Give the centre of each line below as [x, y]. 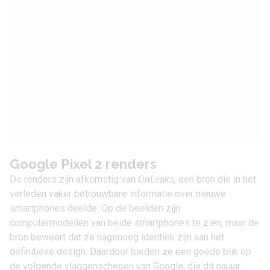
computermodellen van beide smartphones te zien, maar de [134, 223]
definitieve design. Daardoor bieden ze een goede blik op [130, 252]
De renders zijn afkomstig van [74, 179]
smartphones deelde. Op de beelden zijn [95, 208]
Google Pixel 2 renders [83, 164]
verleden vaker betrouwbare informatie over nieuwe [118, 194]
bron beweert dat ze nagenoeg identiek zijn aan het [117, 237]
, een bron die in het [215, 179]
